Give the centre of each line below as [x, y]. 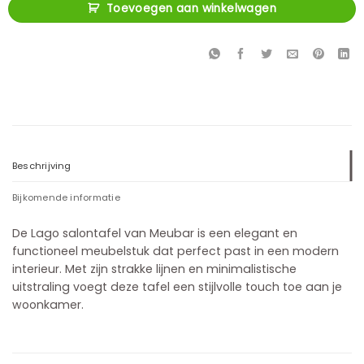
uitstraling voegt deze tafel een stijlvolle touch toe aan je [177, 286]
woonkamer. [48, 304]
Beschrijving [42, 165]
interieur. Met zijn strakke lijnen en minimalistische [154, 269]
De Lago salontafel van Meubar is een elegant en [155, 233]
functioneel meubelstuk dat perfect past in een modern [175, 251]
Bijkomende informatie [66, 197]
